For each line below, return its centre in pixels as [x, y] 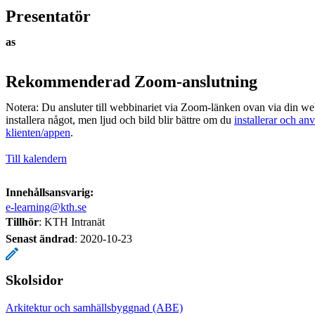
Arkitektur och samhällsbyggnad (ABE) [94, 307]
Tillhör [22, 221]
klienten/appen [38, 132]
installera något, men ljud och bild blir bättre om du [120, 120]
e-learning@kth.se [46, 207]
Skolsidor [34, 279]
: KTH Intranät [72, 221]
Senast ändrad [40, 238]
